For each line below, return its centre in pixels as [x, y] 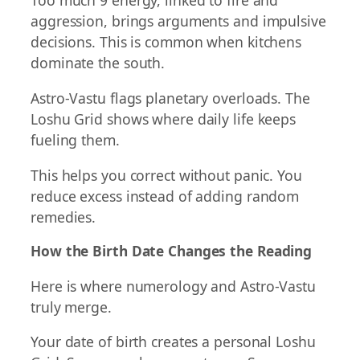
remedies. [63, 217]
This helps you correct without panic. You [166, 175]
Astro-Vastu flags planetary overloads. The [170, 98]
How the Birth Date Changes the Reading [172, 252]
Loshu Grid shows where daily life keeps [164, 119]
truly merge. [71, 307]
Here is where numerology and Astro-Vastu [173, 286]
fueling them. [75, 140]
